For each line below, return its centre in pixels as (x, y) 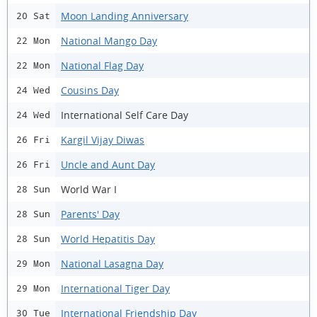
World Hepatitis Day (108, 238)
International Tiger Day (115, 288)
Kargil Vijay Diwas (103, 139)
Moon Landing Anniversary (125, 16)
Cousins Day (90, 90)
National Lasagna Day (112, 263)
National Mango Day (109, 40)
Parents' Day (90, 214)
